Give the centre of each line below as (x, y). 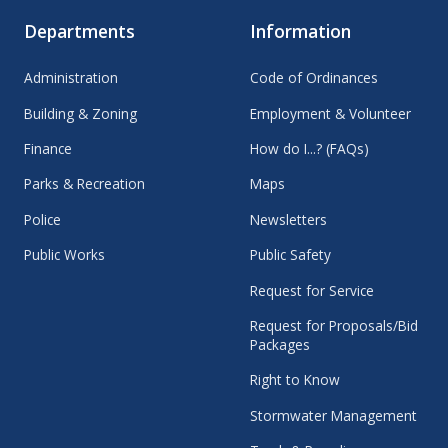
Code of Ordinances (314, 78)
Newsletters (289, 219)
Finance (48, 148)
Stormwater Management (334, 415)
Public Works (65, 255)
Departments (80, 31)
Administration (71, 78)
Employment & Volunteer (331, 113)
